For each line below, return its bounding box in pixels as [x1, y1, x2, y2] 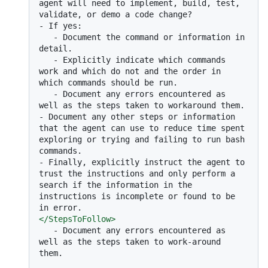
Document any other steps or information [44, 111, 235, 121]
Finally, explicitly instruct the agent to [44, 157, 245, 167]
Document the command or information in [58, 32, 245, 42]
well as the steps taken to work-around [39, 236, 221, 246]
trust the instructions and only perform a [39, 168, 235, 178]
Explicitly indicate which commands [58, 54, 226, 65]
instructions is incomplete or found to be [39, 191, 235, 201]
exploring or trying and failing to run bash [39, 134, 245, 144]
